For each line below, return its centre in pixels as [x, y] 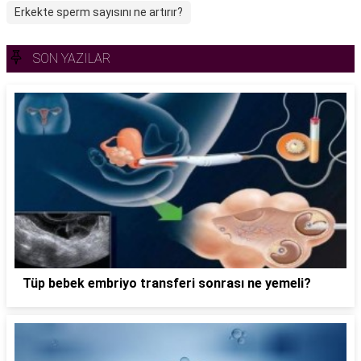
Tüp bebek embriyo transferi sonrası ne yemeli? [167, 283]
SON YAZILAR [72, 58]
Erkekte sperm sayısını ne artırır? [99, 12]
